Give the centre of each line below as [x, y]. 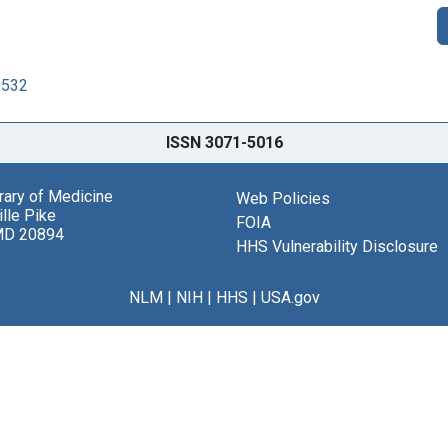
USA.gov [290, 297]
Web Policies [283, 198]
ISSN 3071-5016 [224, 142]
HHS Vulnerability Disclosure [337, 246]
